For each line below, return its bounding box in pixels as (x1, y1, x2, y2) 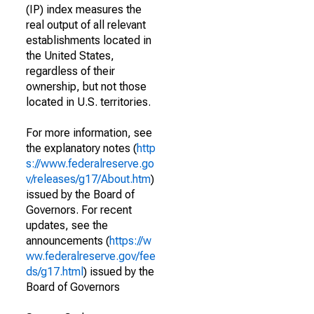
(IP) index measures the (26, 3, 142, 16)
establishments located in (26, 34, 151, 47)
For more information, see (26, 126, 152, 139)
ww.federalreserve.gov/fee (26, 250, 156, 263)
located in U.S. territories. (26, 95, 151, 109)
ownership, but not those (26, 80, 146, 93)
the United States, (26, 49, 114, 62)
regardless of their (26, 64, 115, 78)
